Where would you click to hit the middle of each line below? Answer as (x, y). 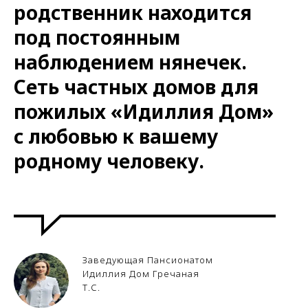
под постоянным (97, 37)
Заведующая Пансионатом (148, 260)
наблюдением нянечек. (130, 62)
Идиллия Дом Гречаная (141, 273)
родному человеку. (109, 161)
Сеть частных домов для (136, 86)
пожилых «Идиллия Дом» (144, 111)
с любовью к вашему (116, 136)
